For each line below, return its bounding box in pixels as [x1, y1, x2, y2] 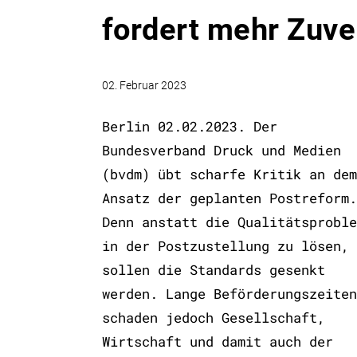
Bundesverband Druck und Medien [101, 140, 341, 159]
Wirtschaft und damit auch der [101, 331, 333, 351]
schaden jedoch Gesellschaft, [101, 308, 325, 327]
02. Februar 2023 [101, 79, 186, 92]
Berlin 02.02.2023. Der [101, 116, 277, 135]
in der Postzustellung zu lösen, [101, 236, 349, 255]
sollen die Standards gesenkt [101, 260, 325, 279]
